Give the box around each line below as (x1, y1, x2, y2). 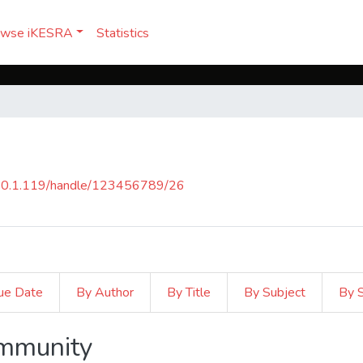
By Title (167, 284, 211, 301)
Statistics (96, 23, 150, 42)
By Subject (244, 284, 305, 301)
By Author (76, 284, 134, 301)
